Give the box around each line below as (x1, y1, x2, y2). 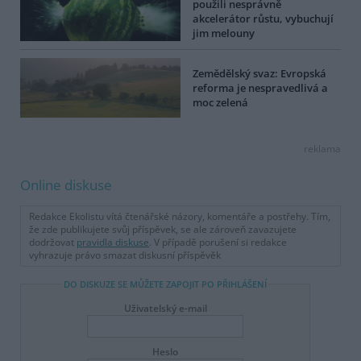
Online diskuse (20, 176, 112, 195)
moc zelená (193, 95, 248, 110)
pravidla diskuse (77, 235, 149, 250)
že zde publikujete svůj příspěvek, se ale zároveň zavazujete (29, 222, 297, 237)
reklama (304, 142, 341, 156)
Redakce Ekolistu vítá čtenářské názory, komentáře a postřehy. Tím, (29, 210, 330, 224)
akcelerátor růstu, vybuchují (193, 10, 334, 26)
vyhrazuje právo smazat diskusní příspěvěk (29, 248, 221, 263)
